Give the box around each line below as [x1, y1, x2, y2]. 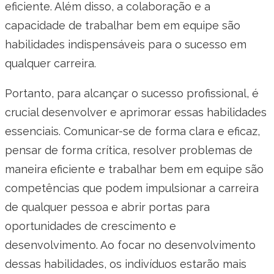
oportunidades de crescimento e [5, 220, 176, 233]
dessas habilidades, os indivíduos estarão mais [5, 257, 246, 271]
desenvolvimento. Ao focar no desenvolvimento [5, 239, 256, 252]
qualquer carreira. [5, 57, 96, 70]
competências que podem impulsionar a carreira [5, 182, 259, 195]
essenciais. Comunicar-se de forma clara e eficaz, [5, 125, 260, 138]
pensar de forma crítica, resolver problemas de [5, 144, 253, 157]
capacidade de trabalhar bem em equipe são [5, 19, 240, 32]
